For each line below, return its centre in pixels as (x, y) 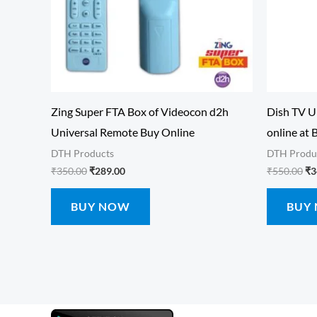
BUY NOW (100, 206)
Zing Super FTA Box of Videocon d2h (140, 111)
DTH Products (82, 153)
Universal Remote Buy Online (123, 132)
